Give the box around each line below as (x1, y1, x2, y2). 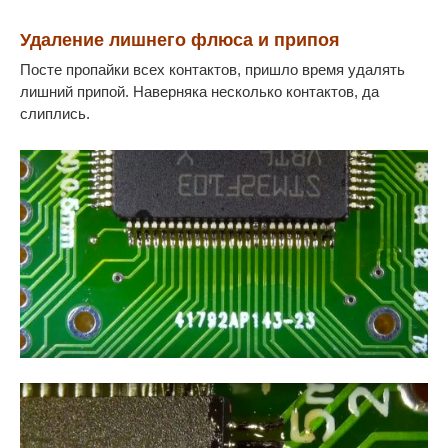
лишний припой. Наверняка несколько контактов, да (20, 82, 379, 100)
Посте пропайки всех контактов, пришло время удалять (20, 60, 405, 78)
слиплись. (20, 104, 90, 122)
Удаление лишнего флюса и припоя (20, 29, 340, 50)
